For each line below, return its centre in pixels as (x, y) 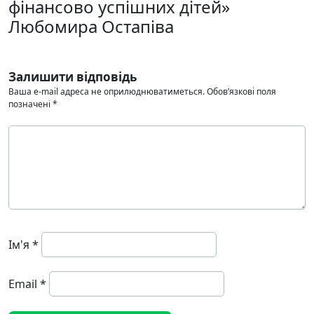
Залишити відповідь (73, 77)
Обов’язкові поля (241, 91)
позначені (30, 104)
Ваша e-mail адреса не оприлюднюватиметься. (107, 91)
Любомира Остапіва (91, 26)
